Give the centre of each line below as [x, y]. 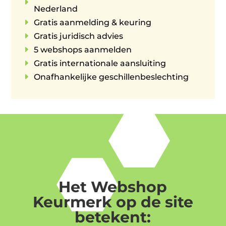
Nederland [56, 9]
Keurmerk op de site [113, 202]
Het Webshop [113, 187]
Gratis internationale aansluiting [100, 63]
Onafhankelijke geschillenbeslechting [111, 77]
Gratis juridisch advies [79, 36]
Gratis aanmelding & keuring [93, 22]
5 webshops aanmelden [83, 49]
